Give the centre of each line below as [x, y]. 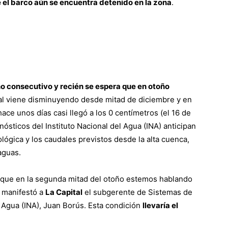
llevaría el [160, 206]
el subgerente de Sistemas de [137, 192]
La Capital [64, 192]
